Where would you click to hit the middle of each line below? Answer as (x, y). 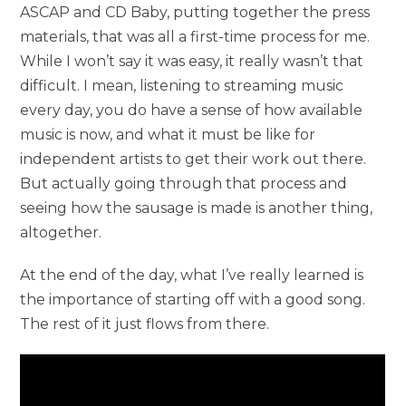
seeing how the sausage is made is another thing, (197, 208)
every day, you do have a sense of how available (192, 110)
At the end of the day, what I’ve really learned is (192, 275)
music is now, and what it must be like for (168, 134)
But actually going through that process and (184, 183)
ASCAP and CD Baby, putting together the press (195, 12)
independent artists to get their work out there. (193, 159)
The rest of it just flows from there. (145, 324)
